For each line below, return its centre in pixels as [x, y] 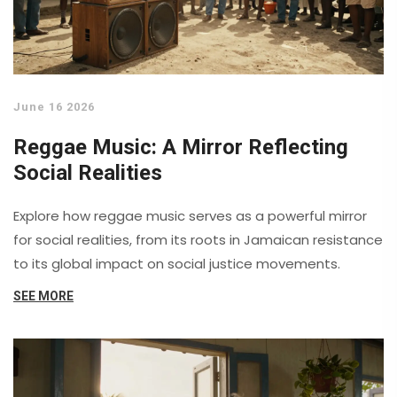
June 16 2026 [54, 107]
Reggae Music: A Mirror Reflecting [181, 148]
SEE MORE [43, 296]
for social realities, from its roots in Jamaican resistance [198, 240]
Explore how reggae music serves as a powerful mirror [190, 216]
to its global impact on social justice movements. [177, 264]
